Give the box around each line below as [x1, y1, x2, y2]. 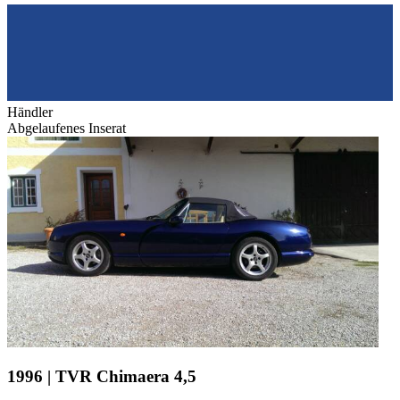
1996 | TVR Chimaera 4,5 [7, 367, 196, 387]
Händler [7, 104, 53, 121]
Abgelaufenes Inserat [7, 121, 126, 137]
